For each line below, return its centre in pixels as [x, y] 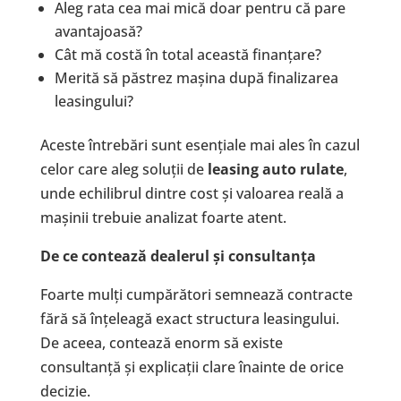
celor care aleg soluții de [124, 170]
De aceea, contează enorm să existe [161, 343]
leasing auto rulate [275, 170]
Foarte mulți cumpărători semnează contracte [196, 295]
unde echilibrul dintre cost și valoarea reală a [192, 194]
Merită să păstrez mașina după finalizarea [196, 78]
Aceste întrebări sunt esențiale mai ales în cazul [200, 145]
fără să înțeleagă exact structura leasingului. [189, 319]
